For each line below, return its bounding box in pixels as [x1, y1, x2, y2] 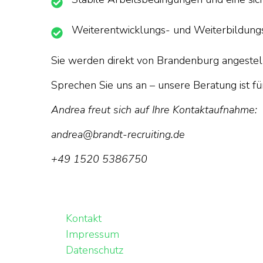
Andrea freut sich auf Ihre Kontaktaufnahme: [51, 103, 257, 117]
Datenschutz [66, 243, 123, 257]
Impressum [66, 227, 119, 241]
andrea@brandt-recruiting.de [51, 127, 185, 141]
